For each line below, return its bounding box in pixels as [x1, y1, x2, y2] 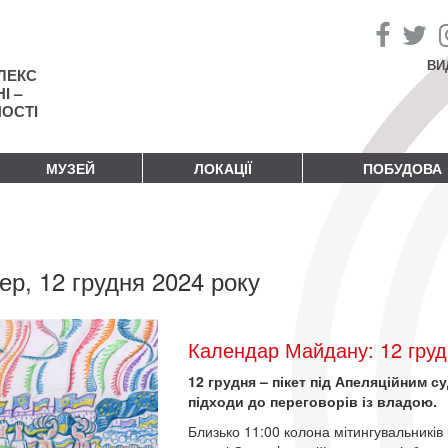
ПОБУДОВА [362, 157, 442, 178]
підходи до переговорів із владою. [188, 390, 438, 411]
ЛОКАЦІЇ [193, 157, 252, 178]
